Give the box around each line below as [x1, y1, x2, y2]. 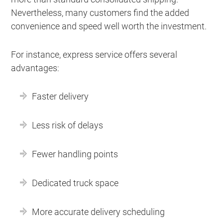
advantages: [11, 62, 60, 73]
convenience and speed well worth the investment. [11, 20, 207, 31]
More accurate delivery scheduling [32, 206, 165, 217]
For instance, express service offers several [11, 49, 178, 60]
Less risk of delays [32, 119, 104, 130]
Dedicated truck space [32, 177, 119, 188]
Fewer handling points [32, 148, 118, 159]
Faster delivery [32, 91, 89, 102]
